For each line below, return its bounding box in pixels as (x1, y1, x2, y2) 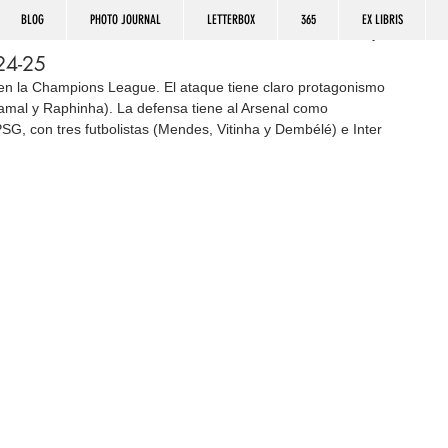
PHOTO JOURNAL (89, 12, 161, 27)
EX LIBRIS (361, 12, 403, 27)
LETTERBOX (206, 12, 255, 27)
